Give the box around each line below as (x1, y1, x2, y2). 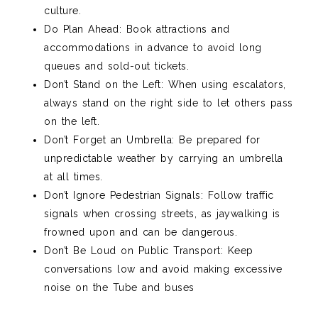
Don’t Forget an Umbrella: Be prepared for (44, 134, 261, 146)
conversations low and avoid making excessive (44, 263, 282, 275)
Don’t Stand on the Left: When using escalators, (44, 79, 286, 91)
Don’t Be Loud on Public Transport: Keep (44, 245, 253, 257)
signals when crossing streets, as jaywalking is (44, 208, 280, 220)
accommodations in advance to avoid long (44, 42, 262, 54)
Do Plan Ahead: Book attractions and (44, 23, 230, 35)
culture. (44, 5, 81, 17)
